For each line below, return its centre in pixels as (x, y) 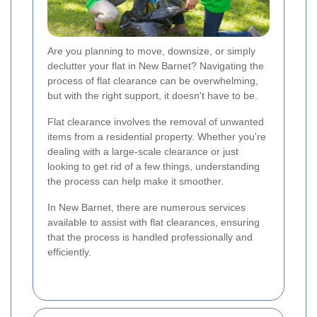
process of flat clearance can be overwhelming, (153, 81)
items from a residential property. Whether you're (157, 137)
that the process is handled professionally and (150, 237)
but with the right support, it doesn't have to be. (152, 96)
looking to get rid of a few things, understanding (154, 167)
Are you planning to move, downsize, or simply (151, 51)
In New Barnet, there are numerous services (146, 208)
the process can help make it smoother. (136, 181)
